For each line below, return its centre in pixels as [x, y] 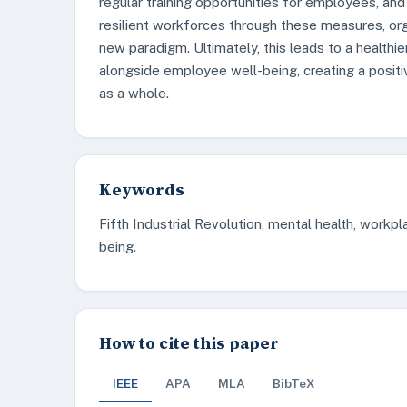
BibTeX [294, 383]
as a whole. [134, 93]
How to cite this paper [189, 343]
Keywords [142, 189]
